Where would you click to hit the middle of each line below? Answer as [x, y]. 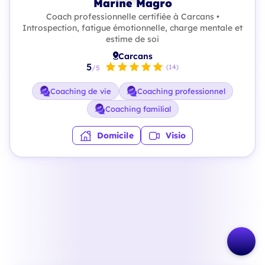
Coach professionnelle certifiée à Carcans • [132, 17]
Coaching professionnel [181, 91]
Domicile [115, 135]
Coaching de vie [81, 91]
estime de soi [132, 39]
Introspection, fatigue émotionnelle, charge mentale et [132, 28]
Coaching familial [138, 109]
